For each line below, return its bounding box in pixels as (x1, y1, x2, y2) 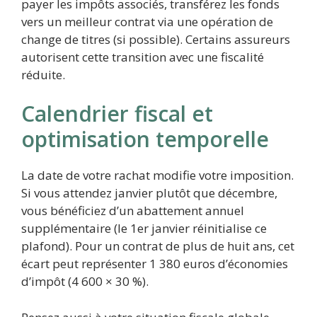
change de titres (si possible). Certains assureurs (21, 30, 290, 47)
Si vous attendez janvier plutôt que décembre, (21, 185, 277, 202)
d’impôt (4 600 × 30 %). (21, 273, 149, 290)
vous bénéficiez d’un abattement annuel (21, 202, 244, 219)
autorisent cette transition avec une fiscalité (21, 48, 264, 65)
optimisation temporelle (21, 125, 269, 154)
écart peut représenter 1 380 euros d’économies (21, 255, 288, 272)
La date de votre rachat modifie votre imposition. (21, 167, 294, 184)
